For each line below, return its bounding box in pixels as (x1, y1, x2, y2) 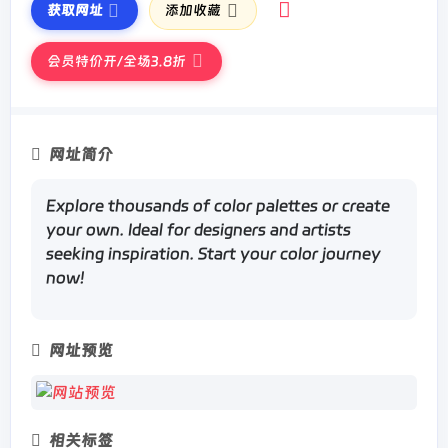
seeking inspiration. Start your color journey (46, 244, 381, 264)
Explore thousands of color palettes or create (46, 196, 390, 216)
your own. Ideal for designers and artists (46, 220, 351, 240)
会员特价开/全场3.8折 (47, 52, 186, 69)
